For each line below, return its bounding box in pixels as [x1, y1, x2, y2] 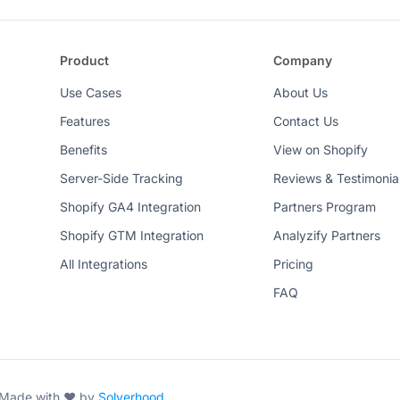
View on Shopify [272, 142, 368, 157]
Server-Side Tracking [60, 171, 184, 186]
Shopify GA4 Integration [60, 199, 202, 214]
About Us [272, 85, 328, 100]
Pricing [272, 256, 313, 271]
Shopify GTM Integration [60, 228, 204, 243]
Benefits [60, 142, 108, 157]
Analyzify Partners [272, 228, 380, 243]
